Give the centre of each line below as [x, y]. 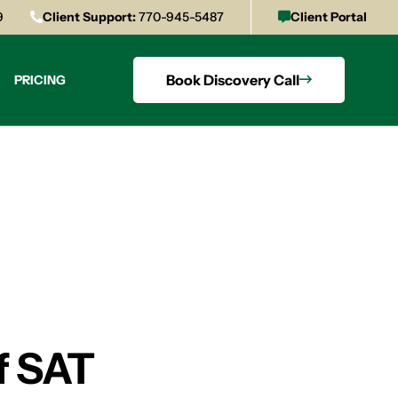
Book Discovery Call [233, 80]
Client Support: [89, 17]
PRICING [40, 80]
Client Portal [329, 17]
